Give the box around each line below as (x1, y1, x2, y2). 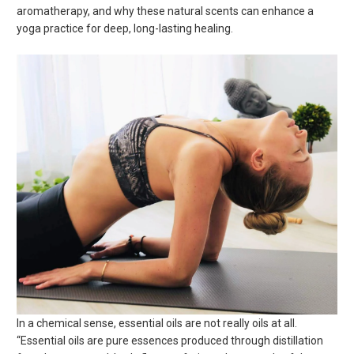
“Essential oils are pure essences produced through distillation (17, 334, 324, 348)
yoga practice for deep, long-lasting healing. (17, 21, 234, 35)
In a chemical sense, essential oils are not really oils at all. (17, 317, 298, 330)
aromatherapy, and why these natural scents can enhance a (17, 4, 314, 17)
